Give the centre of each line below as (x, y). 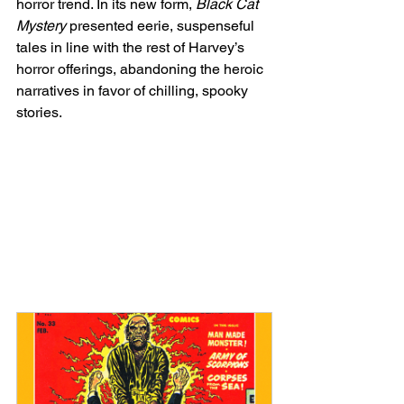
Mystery (41, 25)
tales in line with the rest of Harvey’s (132, 47)
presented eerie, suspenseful (162, 25)
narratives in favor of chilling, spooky (134, 90)
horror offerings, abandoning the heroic (142, 69)
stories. (39, 112)
